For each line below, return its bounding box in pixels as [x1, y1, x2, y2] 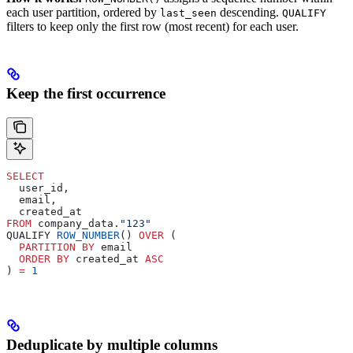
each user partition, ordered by [6, 5, 160, 19]
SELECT [6, 169, 44, 182]
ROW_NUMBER [57, 229, 120, 241]
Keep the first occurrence [6, 84, 165, 102]
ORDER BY [6, 252, 69, 265]
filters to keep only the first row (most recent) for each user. [6, 19, 299, 33]
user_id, [6, 181, 69, 194]
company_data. [32, 217, 120, 229]
